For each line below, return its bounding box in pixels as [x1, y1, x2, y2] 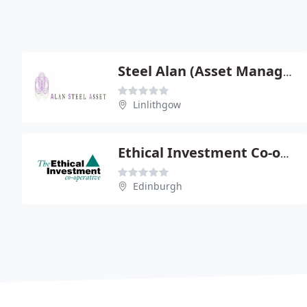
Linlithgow [133, 97, 181, 111]
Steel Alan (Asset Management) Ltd [283, 64, 292, 79]
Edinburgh [133, 179, 182, 193]
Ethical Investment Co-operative [280, 145, 289, 161]
